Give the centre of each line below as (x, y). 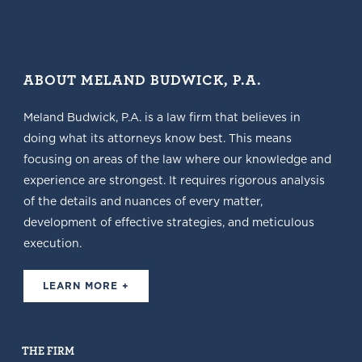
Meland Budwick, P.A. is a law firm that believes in (162, 117)
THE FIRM (48, 350)
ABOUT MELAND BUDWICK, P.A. (142, 79)
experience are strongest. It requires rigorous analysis (174, 180)
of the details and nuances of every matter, (143, 201)
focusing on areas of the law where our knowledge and (177, 159)
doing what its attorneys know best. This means (157, 138)
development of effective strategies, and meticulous (168, 222)
